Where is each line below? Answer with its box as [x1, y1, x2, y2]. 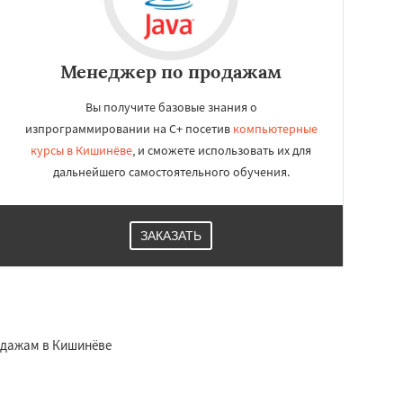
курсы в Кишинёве [31, 142, 132, 158]
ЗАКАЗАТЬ [140, 228, 201, 243]
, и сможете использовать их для [132, 142, 311, 158]
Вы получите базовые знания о [85, 99, 257, 115]
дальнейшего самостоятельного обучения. [52, 164, 290, 180]
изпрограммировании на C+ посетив [24, 121, 233, 137]
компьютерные [232, 121, 318, 137]
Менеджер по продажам [60, 60, 282, 83]
